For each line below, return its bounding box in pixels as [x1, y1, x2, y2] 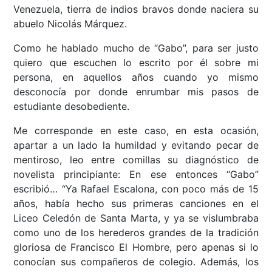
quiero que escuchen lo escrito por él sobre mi [13, 56, 259, 69]
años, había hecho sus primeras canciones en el [13, 197, 259, 210]
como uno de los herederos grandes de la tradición [13, 226, 259, 239]
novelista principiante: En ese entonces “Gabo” [13, 168, 259, 181]
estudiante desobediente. [13, 100, 130, 113]
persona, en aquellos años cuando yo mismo [13, 71, 259, 84]
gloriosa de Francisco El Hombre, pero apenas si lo [13, 241, 259, 254]
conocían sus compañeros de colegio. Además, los [13, 256, 259, 268]
